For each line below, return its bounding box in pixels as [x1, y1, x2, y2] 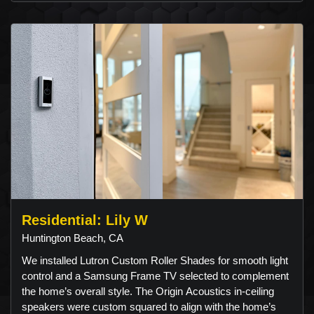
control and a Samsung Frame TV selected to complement [22, 270, 289, 282]
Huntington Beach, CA [22, 232, 123, 245]
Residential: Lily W [22, 212, 148, 228]
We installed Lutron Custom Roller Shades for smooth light [22, 254, 288, 267]
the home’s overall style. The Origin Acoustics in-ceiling [22, 285, 274, 298]
